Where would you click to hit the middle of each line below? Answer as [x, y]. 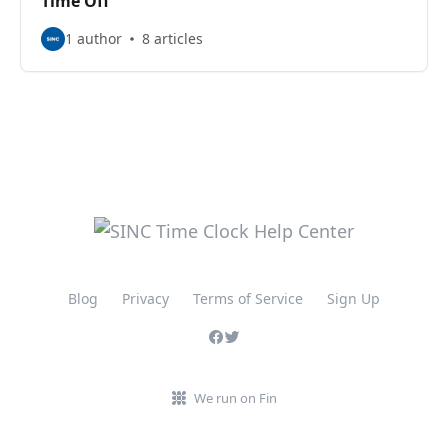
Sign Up [353, 298]
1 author [93, 38]
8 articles [172, 38]
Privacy [145, 298]
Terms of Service [248, 298]
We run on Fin [235, 398]
